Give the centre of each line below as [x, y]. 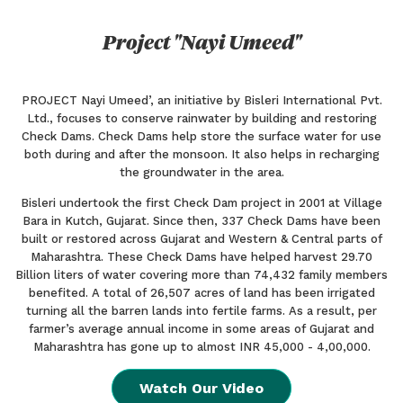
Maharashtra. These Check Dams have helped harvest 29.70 [201, 256]
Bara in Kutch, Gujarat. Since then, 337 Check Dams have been [201, 220]
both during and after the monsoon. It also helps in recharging [201, 154]
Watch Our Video [201, 388]
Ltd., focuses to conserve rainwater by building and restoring [201, 118]
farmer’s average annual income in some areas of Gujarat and [201, 328]
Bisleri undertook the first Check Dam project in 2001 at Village [201, 202]
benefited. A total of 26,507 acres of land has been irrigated [201, 292]
